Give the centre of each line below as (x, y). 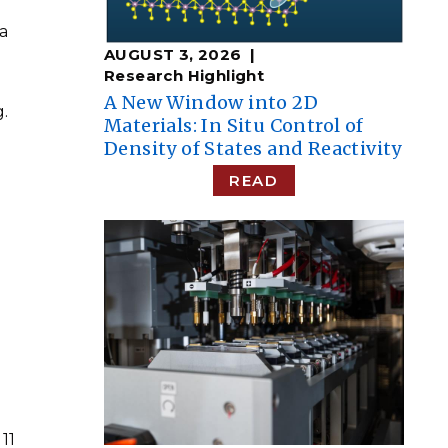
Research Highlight (184, 75)
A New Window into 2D (211, 102)
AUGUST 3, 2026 (173, 54)
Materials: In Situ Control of (234, 125)
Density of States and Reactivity (253, 148)
